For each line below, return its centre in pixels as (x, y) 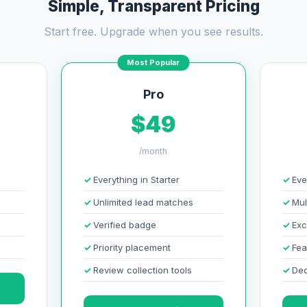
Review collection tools (142, 270)
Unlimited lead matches (143, 202)
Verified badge (124, 225)
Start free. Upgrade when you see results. (153, 32)
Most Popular (153, 62)
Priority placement (132, 247)
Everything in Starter (136, 180)
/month (153, 151)
